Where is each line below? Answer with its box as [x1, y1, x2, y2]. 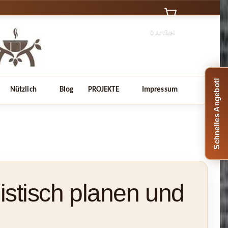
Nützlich [10, 85, 37, 94]
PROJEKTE [88, 85, 119, 94]
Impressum [141, 85, 178, 94]
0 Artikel [150, 29, 175, 36]
